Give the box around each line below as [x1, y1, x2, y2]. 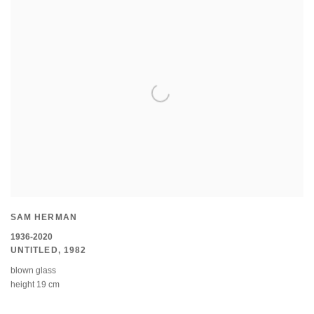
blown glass [11, 266, 56, 276]
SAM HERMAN [11, 212, 77, 223]
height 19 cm [11, 280, 60, 290]
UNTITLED [11, 246, 58, 257]
